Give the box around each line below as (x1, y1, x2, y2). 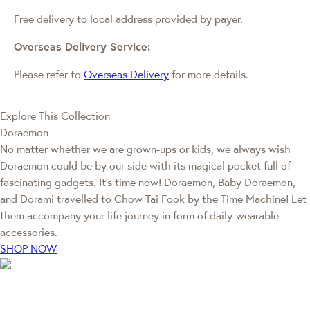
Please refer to (14, 66, 84, 81)
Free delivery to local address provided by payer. (14, 11, 243, 26)
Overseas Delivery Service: (14, 39, 150, 53)
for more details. (169, 66, 248, 81)
